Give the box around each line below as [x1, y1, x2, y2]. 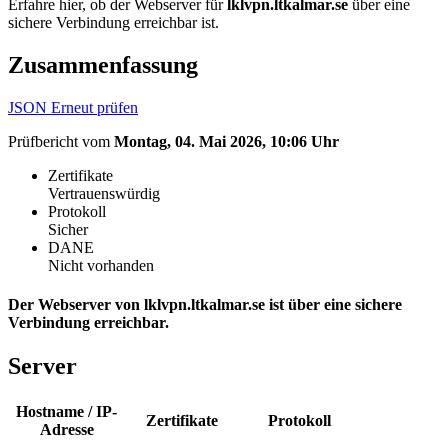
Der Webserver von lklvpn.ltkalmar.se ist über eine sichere [8, 295, 402, 313]
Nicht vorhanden [48, 256, 154, 274]
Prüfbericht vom [8, 132, 114, 150]
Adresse [39, 421, 94, 439]
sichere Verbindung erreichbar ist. [8, 13, 219, 31]
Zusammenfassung [8, 51, 198, 78]
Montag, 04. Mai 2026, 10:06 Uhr [114, 132, 339, 150]
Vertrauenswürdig [48, 184, 160, 202]
